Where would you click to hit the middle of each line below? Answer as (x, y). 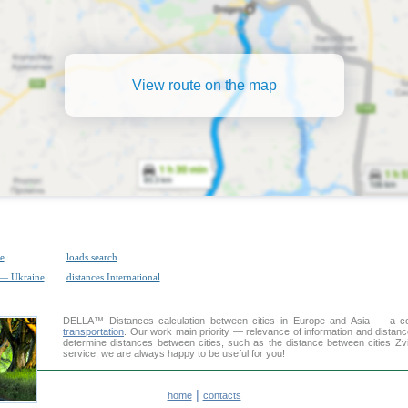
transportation (93, 331)
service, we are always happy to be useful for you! (174, 353)
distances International (113, 277)
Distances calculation (157, 321)
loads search (92, 257)
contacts (222, 395)
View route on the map (204, 85)
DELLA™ (86, 321)
